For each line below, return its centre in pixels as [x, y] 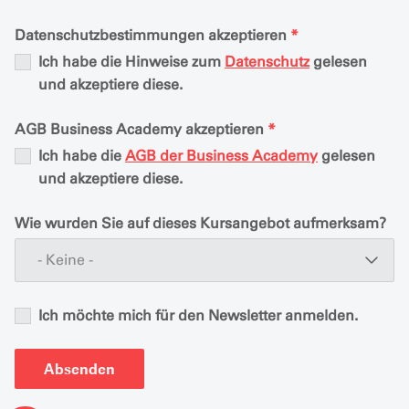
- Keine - [65, 260]
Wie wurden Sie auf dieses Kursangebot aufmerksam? [200, 224]
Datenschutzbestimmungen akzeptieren [152, 36]
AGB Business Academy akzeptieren [141, 130]
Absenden [79, 369]
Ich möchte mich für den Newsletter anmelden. [198, 315]
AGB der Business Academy [221, 156]
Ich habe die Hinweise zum [131, 62]
